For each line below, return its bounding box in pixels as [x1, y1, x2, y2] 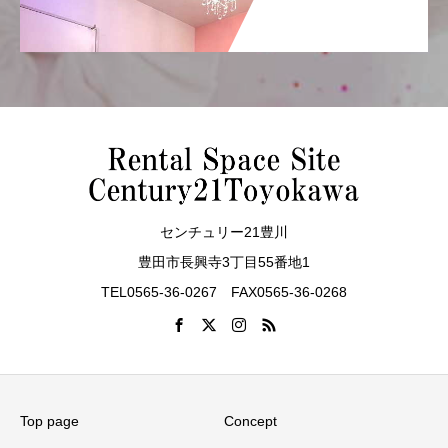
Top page [20, 413, 79, 430]
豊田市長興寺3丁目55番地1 [138, 253, 310, 270]
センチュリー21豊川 [160, 223, 288, 240]
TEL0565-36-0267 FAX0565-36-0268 [101, 283, 347, 300]
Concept [224, 413, 277, 430]
